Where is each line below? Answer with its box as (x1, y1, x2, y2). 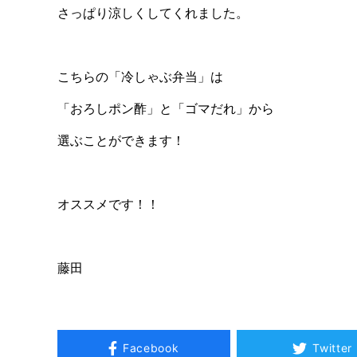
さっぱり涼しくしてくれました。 (57, 4, 249, 21)
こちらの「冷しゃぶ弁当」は (57, 68, 223, 84)
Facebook (122, 341, 179, 355)
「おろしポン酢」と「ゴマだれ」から (57, 100, 274, 116)
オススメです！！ (57, 195, 159, 212)
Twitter (312, 341, 353, 355)
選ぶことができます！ (57, 131, 185, 148)
